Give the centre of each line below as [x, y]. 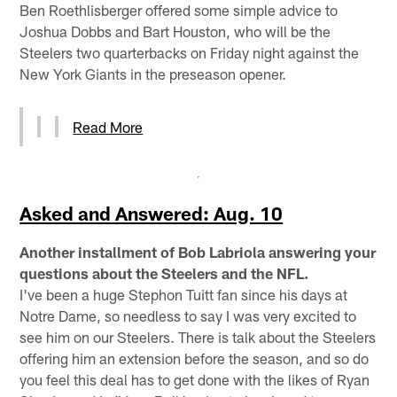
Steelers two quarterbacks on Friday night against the [190, 52]
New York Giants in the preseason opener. [153, 73]
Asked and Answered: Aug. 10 [152, 213]
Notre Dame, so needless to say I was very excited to [188, 315]
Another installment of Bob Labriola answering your [198, 251]
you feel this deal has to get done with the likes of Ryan [195, 379]
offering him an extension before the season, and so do [195, 358]
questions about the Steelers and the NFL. [164, 272]
